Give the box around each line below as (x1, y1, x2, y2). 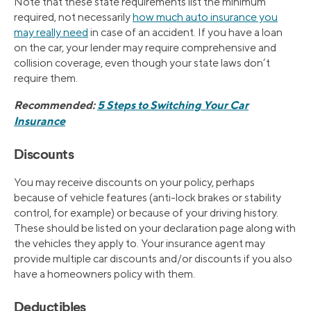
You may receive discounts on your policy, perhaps (14, 175, 255, 189)
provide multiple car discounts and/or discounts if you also (14, 251, 292, 265)
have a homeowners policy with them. (14, 267, 195, 280)
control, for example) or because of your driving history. (14, 205, 278, 219)
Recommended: (14, 97, 97, 112)
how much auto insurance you (133, 10, 278, 24)
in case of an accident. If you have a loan (88, 25, 283, 39)
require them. (14, 71, 78, 85)
